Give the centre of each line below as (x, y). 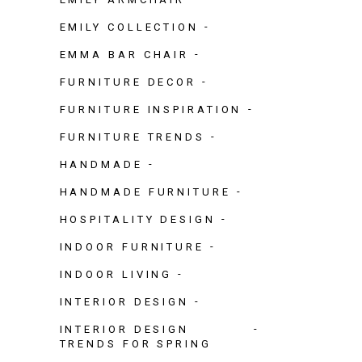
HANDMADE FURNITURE (145, 192)
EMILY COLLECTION (129, 27)
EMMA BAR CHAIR (124, 54)
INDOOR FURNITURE (132, 246)
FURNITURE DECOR (128, 82)
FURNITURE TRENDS (132, 137)
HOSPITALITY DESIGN (137, 219)
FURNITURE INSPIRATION (151, 109)
